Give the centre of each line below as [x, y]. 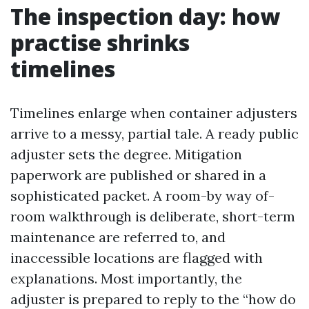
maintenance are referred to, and [118, 237]
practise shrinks [100, 42]
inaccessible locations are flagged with [137, 258]
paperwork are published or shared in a [138, 175]
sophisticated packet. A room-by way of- [142, 196]
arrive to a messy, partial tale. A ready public [154, 133]
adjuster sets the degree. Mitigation [126, 154]
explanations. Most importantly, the [126, 278]
